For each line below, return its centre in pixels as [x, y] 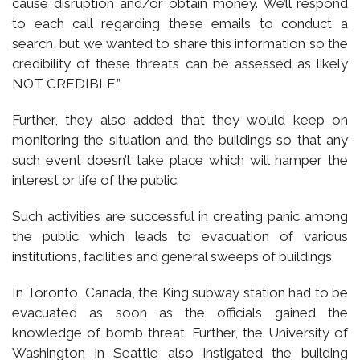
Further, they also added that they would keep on [180, 119]
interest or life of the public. [96, 180]
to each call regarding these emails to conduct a [180, 23]
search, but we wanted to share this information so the [180, 43]
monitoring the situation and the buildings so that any [180, 139]
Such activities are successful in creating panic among [180, 216]
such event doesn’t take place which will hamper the [180, 160]
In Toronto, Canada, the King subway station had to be [180, 292]
